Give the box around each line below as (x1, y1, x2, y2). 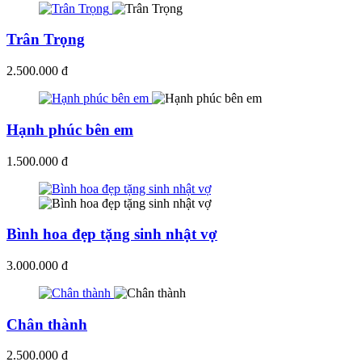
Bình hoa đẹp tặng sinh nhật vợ (6, 225, 217, 243)
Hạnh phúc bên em (6, 120, 133, 138)
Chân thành (6, 315, 87, 333)
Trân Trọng (6, 31, 85, 48)
